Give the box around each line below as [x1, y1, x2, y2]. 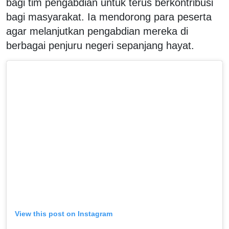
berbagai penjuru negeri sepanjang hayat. [6, 39, 194, 51]
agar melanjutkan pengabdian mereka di [6, 25, 188, 37]
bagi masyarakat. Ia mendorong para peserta [6, 11, 212, 22]
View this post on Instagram [15, 209, 112, 218]
